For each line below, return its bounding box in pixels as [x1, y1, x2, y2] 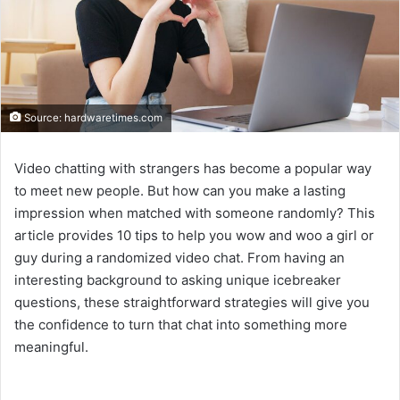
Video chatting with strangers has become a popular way [14, 160, 371, 178]
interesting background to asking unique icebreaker [14, 271, 341, 289]
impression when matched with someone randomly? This [14, 204, 375, 222]
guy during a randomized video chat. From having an [14, 249, 345, 267]
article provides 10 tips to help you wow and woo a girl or [14, 227, 374, 245]
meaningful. [14, 338, 88, 356]
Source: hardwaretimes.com [21, 112, 162, 125]
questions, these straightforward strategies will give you [14, 294, 370, 312]
